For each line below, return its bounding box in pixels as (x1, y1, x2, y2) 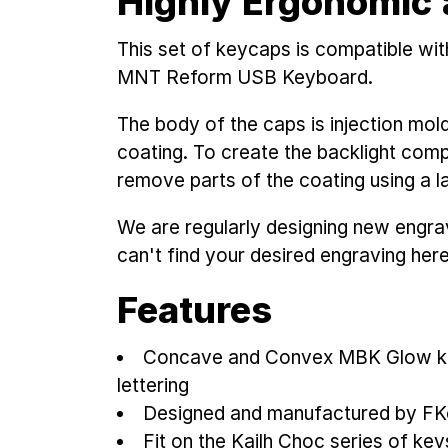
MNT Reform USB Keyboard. (117, 65, 374, 89)
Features (117, 287, 273, 332)
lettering (117, 373, 190, 397)
